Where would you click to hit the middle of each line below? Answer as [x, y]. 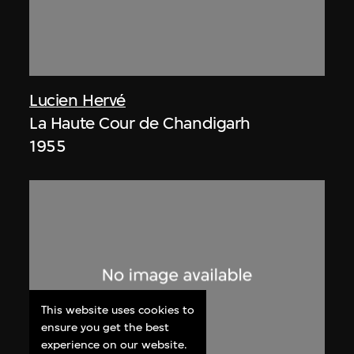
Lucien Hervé [77, 100]
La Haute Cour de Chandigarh [140, 122]
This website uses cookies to [118, 310]
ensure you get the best [105, 327]
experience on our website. [115, 345]
